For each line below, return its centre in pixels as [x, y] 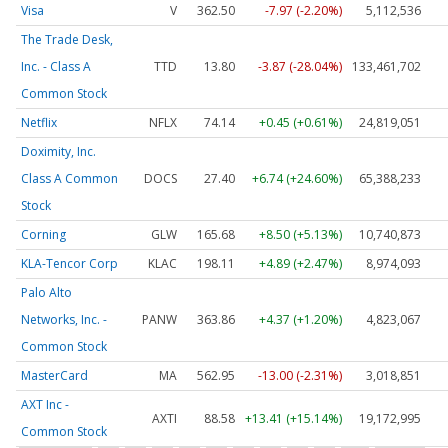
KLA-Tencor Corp [69, 263]
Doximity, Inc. [58, 151]
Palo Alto [46, 292]
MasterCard [54, 375]
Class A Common [69, 178]
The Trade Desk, [67, 39]
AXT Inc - [45, 404]
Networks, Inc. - [64, 319]
